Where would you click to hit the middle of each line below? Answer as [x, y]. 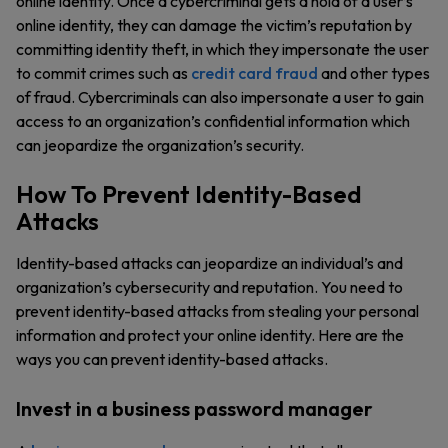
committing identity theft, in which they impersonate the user [222, 49]
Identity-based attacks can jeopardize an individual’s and [209, 263]
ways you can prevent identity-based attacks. [172, 359]
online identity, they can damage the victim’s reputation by [214, 25]
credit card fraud [254, 73]
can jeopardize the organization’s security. [160, 145]
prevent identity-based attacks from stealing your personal [217, 311]
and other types [374, 73]
